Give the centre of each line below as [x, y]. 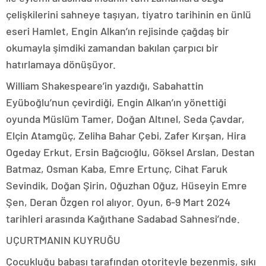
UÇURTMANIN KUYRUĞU [63, 240]
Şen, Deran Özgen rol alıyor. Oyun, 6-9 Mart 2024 [118, 202]
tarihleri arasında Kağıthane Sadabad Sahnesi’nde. [123, 218]
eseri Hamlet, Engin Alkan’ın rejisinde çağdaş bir [118, 31]
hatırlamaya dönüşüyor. [61, 64]
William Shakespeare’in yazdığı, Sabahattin [105, 85]
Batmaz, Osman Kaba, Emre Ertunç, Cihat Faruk [117, 169]
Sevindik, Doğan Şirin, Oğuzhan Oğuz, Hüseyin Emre [126, 185]
